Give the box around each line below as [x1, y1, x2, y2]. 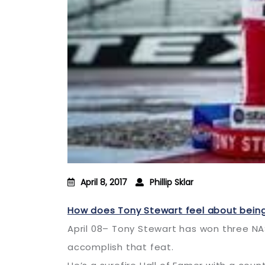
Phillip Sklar [150, 176, 193, 188]
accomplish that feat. [67, 241, 174, 253]
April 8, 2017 [80, 176, 127, 188]
